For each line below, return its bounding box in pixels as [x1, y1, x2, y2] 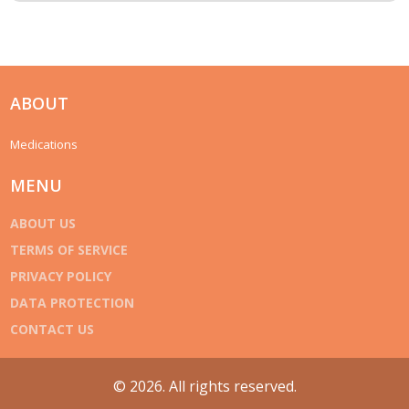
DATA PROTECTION [10, 293, 135, 311]
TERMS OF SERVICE [10, 240, 129, 258]
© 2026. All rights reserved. [112, 376, 297, 397]
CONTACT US [10, 320, 95, 338]
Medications [10, 135, 79, 152]
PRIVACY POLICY [10, 267, 112, 285]
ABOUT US [10, 214, 77, 232]
